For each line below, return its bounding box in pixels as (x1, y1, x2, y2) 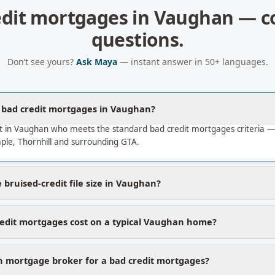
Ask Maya (76, 56, 117, 68)
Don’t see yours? (7, 56, 76, 68)
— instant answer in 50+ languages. (117, 56, 268, 68)
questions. (91, 27, 184, 52)
